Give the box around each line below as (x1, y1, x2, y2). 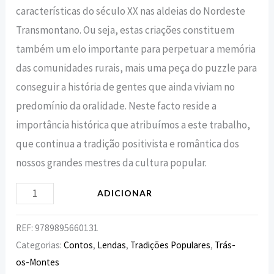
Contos (64, 239, 94, 251)
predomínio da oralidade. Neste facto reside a (16, 98, 217, 113)
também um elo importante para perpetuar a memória (16, 42, 256, 56)
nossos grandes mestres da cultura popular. (16, 155, 207, 169)
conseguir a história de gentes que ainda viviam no (16, 80, 235, 94)
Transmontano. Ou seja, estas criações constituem (16, 23, 235, 37)
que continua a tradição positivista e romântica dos (16, 136, 240, 150)
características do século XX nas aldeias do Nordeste (16, 4, 246, 18)
